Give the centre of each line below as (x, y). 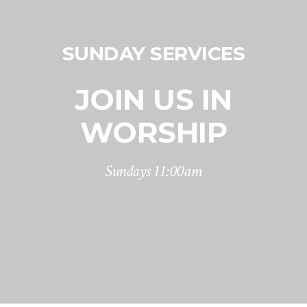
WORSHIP (153, 133)
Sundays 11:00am (153, 171)
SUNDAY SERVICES (153, 54)
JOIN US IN (153, 100)
